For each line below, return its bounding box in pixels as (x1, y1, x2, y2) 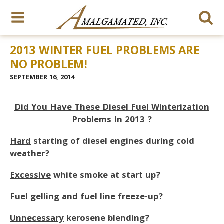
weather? (10, 147, 49, 162)
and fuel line (59, 190, 118, 205)
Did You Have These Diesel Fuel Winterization (14, 101, 209, 115)
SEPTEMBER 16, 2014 (10, 72, 74, 83)
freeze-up (118, 190, 158, 205)
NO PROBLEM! (10, 56, 88, 76)
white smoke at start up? (51, 169, 160, 183)
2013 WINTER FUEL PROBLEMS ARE (10, 42, 199, 62)
